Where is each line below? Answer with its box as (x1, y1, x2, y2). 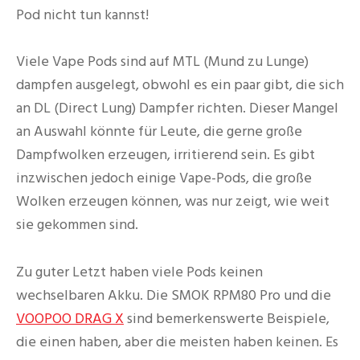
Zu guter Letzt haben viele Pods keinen (16, 262, 263, 283)
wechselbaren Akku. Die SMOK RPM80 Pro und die (16, 285, 331, 306)
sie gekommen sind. (16, 215, 138, 235)
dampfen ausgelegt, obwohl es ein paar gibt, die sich (16, 75, 344, 96)
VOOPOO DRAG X (16, 309, 124, 329)
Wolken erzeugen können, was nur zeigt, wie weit (16, 191, 329, 212)
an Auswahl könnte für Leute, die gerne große (16, 121, 302, 142)
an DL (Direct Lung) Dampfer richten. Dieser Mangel (16, 98, 338, 119)
